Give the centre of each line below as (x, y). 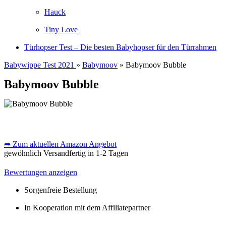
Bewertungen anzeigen (41, 173)
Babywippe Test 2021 (40, 65)
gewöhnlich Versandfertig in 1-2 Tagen (66, 153)
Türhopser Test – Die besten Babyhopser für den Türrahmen (120, 47)
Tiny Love (61, 30)
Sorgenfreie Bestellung (61, 190)
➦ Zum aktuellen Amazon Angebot (60, 144)
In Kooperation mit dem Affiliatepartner (87, 208)
